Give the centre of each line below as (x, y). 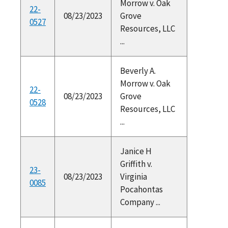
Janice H (136, 151)
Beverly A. (138, 70)
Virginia (133, 176)
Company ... (140, 202)
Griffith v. (136, 164)
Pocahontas (141, 189)
